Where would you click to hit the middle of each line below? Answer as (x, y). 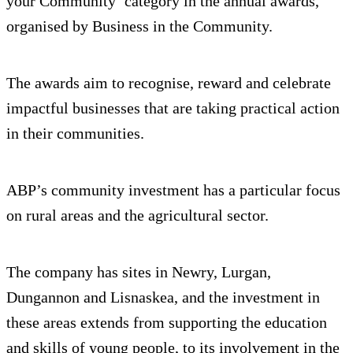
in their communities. (75, 134)
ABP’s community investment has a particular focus (173, 190)
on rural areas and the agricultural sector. (137, 216)
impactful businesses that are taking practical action (173, 108)
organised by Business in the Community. (139, 26)
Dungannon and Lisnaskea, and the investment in (163, 297)
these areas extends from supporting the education (167, 323)
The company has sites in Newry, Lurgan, (139, 272)
